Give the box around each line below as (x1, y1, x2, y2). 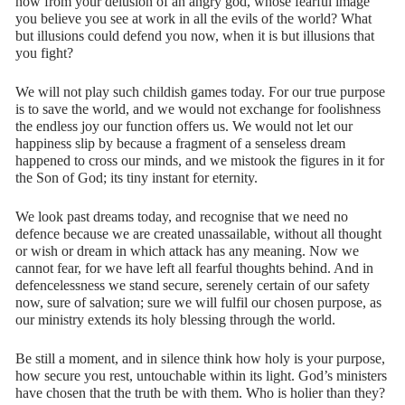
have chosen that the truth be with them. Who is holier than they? (15, 385, 385, 400)
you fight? (15, 45, 73, 61)
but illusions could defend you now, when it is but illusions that (15, 28, 374, 43)
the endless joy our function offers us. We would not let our (15, 118, 353, 134)
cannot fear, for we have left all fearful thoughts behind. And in (15, 260, 373, 276)
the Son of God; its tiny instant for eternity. (15, 170, 258, 185)
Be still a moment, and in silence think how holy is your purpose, (15, 351, 385, 366)
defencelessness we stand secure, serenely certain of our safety (15, 278, 370, 293)
